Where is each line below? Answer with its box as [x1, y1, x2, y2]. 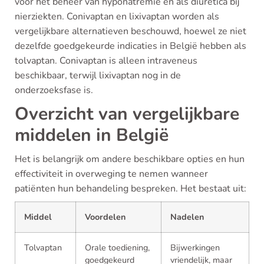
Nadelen [170, 211, 204, 223]
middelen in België [15, 123, 169, 147]
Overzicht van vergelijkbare [15, 102, 239, 126]
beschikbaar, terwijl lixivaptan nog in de [15, 69, 181, 82]
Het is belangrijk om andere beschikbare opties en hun [15, 153, 245, 166]
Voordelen [85, 211, 126, 223]
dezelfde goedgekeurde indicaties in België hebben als [15, 39, 246, 52]
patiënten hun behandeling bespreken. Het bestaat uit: [15, 182, 246, 195]
